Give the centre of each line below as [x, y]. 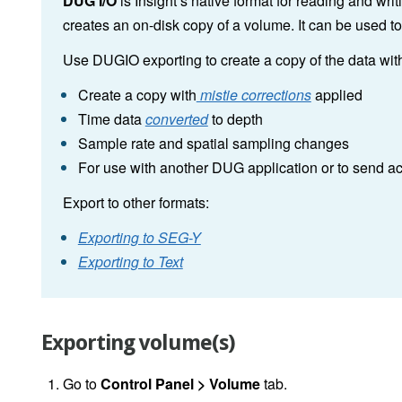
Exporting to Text [130, 262]
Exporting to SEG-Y [139, 238]
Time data [111, 119]
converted [176, 119]
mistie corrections [253, 95]
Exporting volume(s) [138, 343]
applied [336, 95]
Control [126, 384]
